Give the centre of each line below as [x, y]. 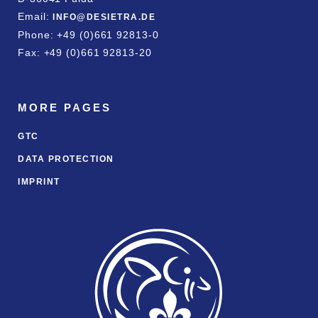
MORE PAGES [65, 108]
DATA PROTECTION [66, 159]
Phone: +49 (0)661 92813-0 [88, 35]
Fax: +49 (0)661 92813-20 [85, 53]
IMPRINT [39, 182]
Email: [35, 16]
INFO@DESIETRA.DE [104, 17]
